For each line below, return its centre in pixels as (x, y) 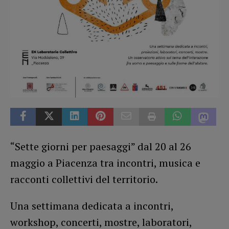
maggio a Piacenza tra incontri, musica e (105, 163)
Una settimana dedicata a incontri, (92, 205)
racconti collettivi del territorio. (84, 179)
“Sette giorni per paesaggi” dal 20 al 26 (101, 146)
